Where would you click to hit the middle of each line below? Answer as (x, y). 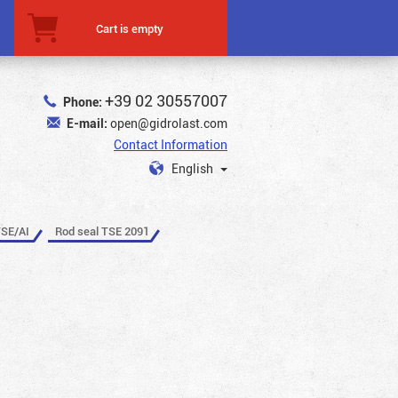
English (194, 168)
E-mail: (87, 123)
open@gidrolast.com (169, 123)
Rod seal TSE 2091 (102, 231)
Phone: (83, 102)
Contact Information (171, 144)
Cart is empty (130, 28)
